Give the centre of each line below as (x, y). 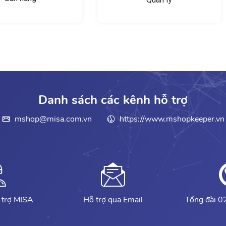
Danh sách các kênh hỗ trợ (113, 100)
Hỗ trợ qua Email (113, 200)
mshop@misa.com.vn (53, 119)
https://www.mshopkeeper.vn (172, 119)
